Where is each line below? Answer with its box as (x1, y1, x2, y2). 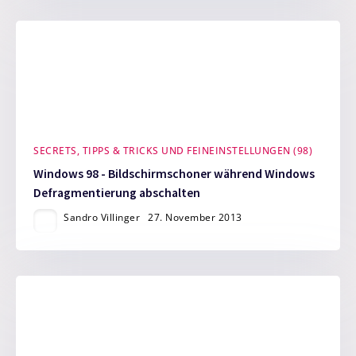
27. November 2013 (148, 210, 242, 224)
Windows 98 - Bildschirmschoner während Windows (33, 165, 315, 181)
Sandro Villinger (64, 210, 141, 224)
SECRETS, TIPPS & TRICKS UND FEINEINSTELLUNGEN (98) (33, 144, 313, 158)
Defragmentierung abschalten (33, 184, 201, 200)
